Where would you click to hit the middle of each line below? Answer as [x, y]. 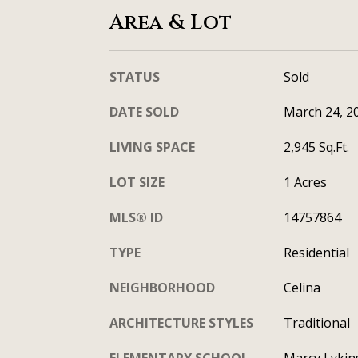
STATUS [135, 76]
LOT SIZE [137, 182]
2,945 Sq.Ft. [316, 147]
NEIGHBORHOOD [162, 287]
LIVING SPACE [152, 147]
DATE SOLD [144, 111]
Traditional [316, 322]
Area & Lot [171, 22]
